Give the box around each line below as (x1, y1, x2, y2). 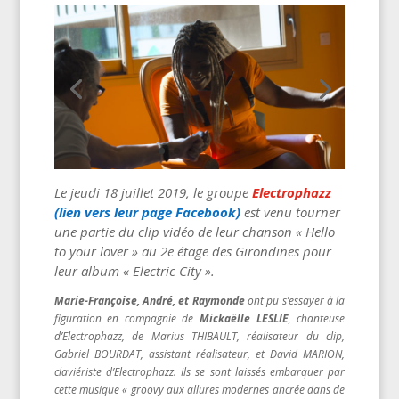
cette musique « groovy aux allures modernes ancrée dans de (53, 381, 346, 397)
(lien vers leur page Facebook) (53, 202, 240, 221)
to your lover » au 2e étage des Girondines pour (53, 241, 331, 260)
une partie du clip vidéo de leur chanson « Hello (53, 222, 335, 240)
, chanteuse (288, 310, 346, 326)
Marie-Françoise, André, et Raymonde (53, 292, 245, 308)
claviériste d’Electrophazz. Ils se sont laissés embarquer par (53, 363, 346, 379)
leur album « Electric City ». (53, 261, 215, 280)
